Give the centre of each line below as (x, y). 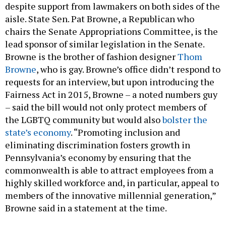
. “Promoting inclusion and (125, 132)
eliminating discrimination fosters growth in (98, 145)
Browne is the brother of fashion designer (91, 56)
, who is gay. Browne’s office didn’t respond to (128, 69)
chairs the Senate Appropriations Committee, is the (111, 31)
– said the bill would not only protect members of (106, 107)
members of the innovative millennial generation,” (110, 195)
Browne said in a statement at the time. (87, 208)
